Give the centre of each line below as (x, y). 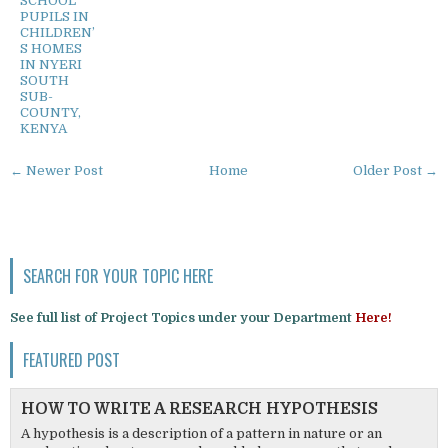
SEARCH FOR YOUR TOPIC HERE (118, 275)
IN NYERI (51, 64)
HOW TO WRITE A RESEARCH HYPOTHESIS (199, 408)
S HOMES (51, 48)
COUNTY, (50, 112)
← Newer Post (56, 170)
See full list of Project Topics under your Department (182, 317)
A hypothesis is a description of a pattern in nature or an (201, 433)
